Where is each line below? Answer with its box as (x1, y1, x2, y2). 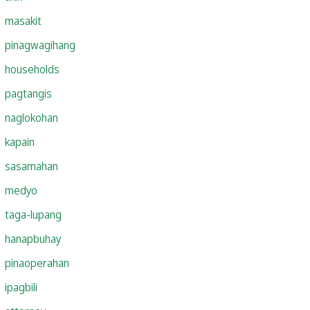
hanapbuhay (5, 230, 61, 246)
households (5, 61, 60, 77)
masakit (5, 12, 42, 28)
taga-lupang (5, 206, 62, 222)
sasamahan (5, 158, 58, 174)
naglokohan (5, 109, 58, 125)
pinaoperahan (5, 255, 69, 271)
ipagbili (5, 279, 37, 295)
